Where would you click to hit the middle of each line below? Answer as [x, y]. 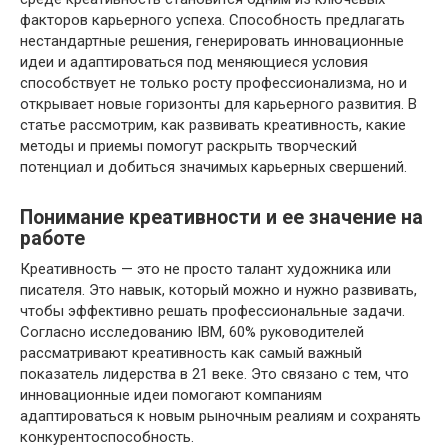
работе [52, 239]
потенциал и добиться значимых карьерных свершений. [213, 167]
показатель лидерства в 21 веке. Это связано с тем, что [214, 374]
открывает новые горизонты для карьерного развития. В [218, 104]
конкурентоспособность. [107, 437]
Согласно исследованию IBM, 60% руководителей [192, 332]
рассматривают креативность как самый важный [191, 353]
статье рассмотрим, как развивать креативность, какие [213, 125]
